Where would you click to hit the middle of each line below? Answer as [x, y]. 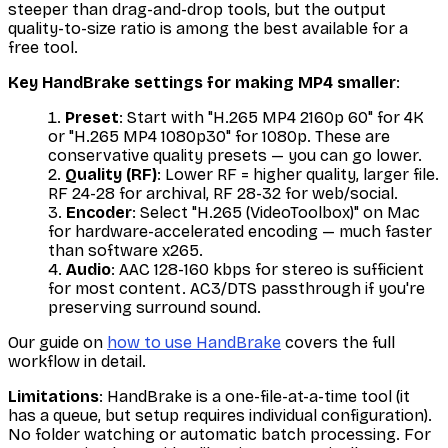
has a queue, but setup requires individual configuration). [220, 416]
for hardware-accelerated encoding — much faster [240, 232]
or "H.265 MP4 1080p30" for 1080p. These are [219, 137]
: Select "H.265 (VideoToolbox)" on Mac [276, 213]
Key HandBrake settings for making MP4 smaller [202, 83]
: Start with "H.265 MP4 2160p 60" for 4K [271, 118]
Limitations [53, 397]
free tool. [43, 48]
